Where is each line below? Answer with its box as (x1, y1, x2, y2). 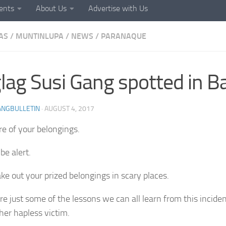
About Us (36, 3, 67, 13)
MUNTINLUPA (16, 31, 64, 41)
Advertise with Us (88, 3, 148, 13)
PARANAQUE (101, 31, 146, 41)
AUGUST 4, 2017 (44, 104, 94, 113)
